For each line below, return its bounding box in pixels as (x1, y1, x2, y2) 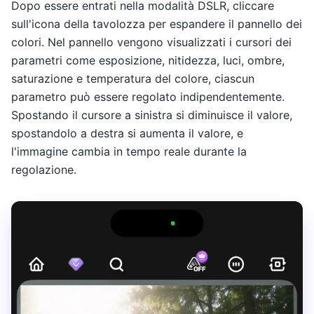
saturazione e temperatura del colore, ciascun (11, 71, 254, 86)
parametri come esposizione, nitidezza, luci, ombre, (11, 53, 285, 68)
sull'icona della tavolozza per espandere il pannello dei (11, 17, 302, 32)
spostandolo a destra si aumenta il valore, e (11, 126, 243, 141)
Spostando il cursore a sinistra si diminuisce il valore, (11, 108, 292, 123)
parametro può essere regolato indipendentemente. (11, 90, 285, 104)
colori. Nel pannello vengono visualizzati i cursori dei (11, 35, 292, 50)
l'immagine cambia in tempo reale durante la (11, 144, 247, 159)
